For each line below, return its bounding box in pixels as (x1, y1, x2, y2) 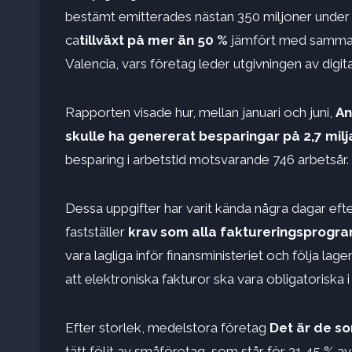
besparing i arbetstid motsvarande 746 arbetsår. (65, 152, 349, 168)
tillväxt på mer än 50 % (79, 32, 228, 49)
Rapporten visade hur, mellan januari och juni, (65, 104, 335, 121)
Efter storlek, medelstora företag (65, 320, 269, 336)
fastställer (65, 224, 128, 240)
